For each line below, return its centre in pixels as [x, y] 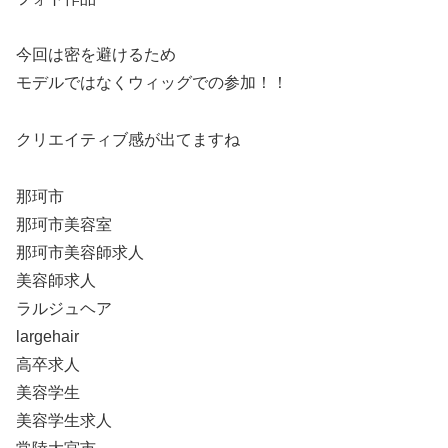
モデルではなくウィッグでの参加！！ [152, 83]
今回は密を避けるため [96, 55]
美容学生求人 [64, 420]
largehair [47, 336]
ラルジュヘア [64, 308]
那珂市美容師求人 [80, 252]
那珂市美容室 [64, 224]
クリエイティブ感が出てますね [128, 140]
